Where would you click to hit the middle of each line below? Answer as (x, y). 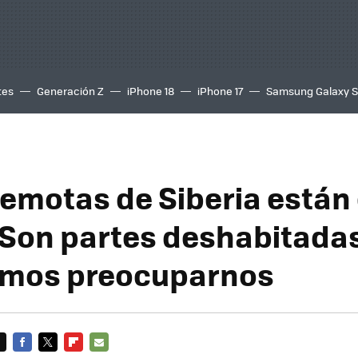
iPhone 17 (220, 91)
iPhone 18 (151, 91)
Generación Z (70, 91)
